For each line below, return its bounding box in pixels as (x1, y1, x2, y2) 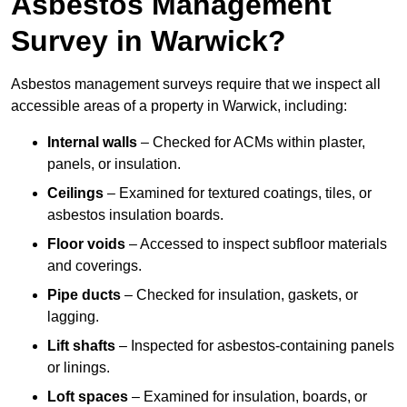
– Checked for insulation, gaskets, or (121, 287, 358, 303)
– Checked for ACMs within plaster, (137, 134, 365, 151)
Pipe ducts (47, 287, 121, 303)
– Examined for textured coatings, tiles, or (104, 185, 372, 202)
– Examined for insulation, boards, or (128, 389, 367, 405)
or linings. (47, 360, 110, 376)
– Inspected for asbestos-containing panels (115, 338, 394, 354)
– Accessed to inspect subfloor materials (125, 236, 387, 253)
